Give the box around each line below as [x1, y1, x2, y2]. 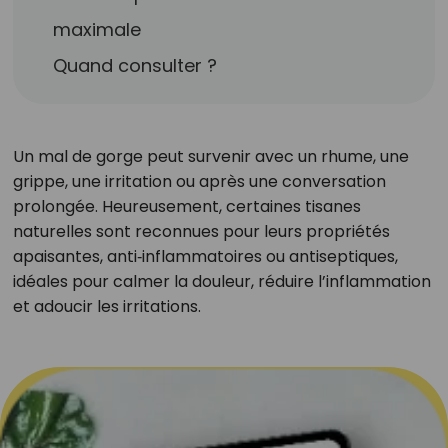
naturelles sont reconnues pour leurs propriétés [12, 220, 390, 243]
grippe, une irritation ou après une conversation [12, 170, 386, 193]
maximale [53, 17, 142, 42]
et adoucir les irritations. [12, 295, 201, 318]
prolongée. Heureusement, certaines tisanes [12, 195, 361, 218]
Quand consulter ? [53, 53, 218, 78]
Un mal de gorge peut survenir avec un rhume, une [12, 145, 409, 168]
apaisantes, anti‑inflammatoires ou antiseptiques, [12, 245, 398, 268]
